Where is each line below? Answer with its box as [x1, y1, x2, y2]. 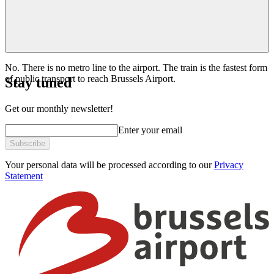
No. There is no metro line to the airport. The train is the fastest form [5, 62, 267, 73]
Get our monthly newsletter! [5, 103, 113, 114]
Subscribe [10, 138, 45, 148]
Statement [5, 170, 43, 181]
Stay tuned [5, 74, 72, 91]
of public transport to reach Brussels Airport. [5, 73, 176, 84]
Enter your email [118, 124, 182, 135]
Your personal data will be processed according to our [5, 159, 214, 170]
